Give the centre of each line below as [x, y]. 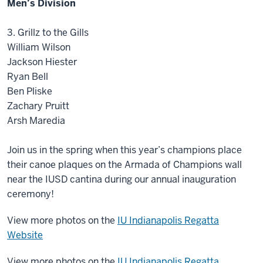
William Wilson [40, 48]
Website [25, 235]
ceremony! [31, 194]
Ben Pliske [30, 92]
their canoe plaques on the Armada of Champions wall [124, 165]
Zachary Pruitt [39, 106]
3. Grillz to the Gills [48, 33]
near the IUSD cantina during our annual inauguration [122, 180]
